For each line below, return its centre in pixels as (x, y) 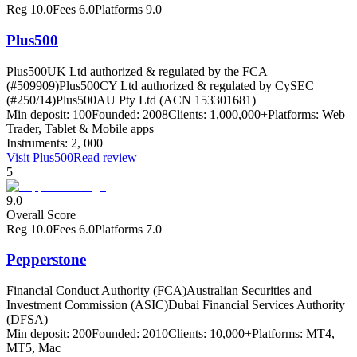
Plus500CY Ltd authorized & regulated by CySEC (186, 85)
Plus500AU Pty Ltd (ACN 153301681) (156, 100)
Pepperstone (46, 260)
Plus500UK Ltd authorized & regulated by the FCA (137, 71)
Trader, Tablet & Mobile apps (80, 128)
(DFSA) (27, 320)
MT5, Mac (33, 348)
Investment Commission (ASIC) (87, 305)
